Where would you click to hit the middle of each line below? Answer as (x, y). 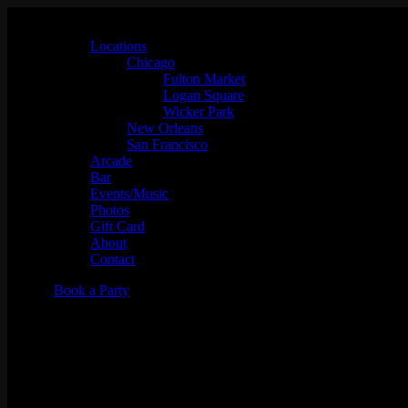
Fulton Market (204, 79)
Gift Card (118, 226)
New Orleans (165, 128)
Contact (113, 259)
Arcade (112, 161)
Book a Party (92, 290)
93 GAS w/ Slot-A (117, 335)
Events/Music (130, 194)
